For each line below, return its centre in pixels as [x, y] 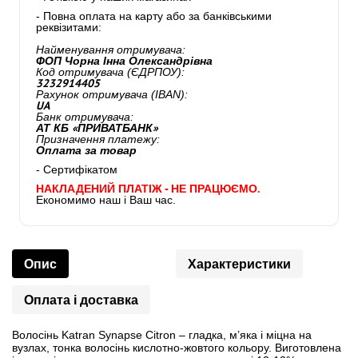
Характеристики [239, 264]
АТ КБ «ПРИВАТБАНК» [97, 128]
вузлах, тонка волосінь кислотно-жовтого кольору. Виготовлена [177, 348]
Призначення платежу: [98, 139]
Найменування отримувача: [111, 50]
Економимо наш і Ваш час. [106, 200]
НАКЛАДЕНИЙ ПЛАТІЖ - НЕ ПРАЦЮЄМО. [148, 189]
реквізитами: [69, 27]
